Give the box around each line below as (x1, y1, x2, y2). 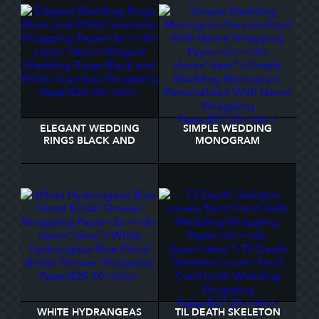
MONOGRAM (195, 134, 260, 147)
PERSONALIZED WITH (174, 146, 281, 159)
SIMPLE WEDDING (183, 122, 272, 135)
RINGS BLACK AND (43, 134, 135, 147)
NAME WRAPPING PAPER (166, 158, 289, 172)
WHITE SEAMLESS (46, 146, 132, 159)
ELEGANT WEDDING (39, 122, 140, 135)
